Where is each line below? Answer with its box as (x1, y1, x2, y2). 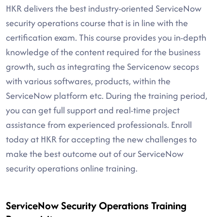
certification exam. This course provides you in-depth (6, 31, 206, 44)
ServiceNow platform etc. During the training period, (6, 89, 207, 102)
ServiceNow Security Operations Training (6, 198, 186, 213)
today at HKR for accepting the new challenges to (6, 133, 197, 146)
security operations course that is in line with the (6, 16, 188, 30)
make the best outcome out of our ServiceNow (6, 147, 184, 160)
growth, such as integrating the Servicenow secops (6, 60, 199, 73)
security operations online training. (6, 162, 138, 175)
